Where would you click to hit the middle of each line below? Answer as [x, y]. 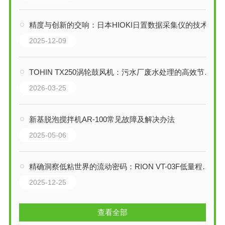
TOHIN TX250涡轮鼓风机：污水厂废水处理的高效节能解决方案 [117, 72]
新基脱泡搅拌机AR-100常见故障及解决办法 [102, 119]
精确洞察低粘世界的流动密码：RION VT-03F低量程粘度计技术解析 [116, 166]
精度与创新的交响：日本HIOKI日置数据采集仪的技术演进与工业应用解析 [118, 25]
